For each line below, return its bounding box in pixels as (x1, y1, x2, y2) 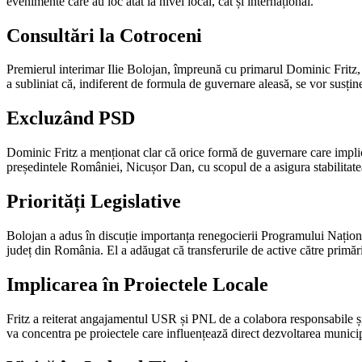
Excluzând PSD (6, 107, 135, 129)
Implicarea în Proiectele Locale (6, 273, 268, 295)
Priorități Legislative (6, 191, 181, 213)
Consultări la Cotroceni (6, 24, 202, 46)
